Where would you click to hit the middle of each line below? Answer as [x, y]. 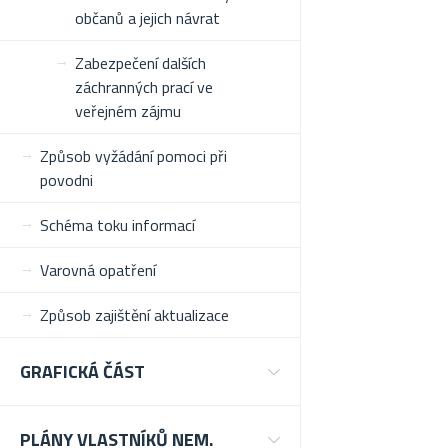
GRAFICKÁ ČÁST [82, 371]
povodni [66, 180]
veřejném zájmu [128, 111]
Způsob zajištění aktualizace [134, 315]
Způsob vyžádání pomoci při [133, 156]
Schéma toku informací [117, 225]
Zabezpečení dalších [140, 63]
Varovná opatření [98, 270]
